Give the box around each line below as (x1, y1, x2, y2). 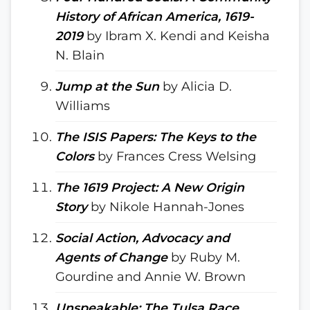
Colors (55, 149, 94, 163)
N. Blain (55, 48, 104, 62)
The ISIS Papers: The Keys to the (55, 129, 256, 144)
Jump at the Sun (55, 79, 159, 93)
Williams (55, 98, 110, 113)
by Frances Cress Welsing (94, 149, 256, 163)
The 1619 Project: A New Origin (55, 180, 244, 194)
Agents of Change (55, 250, 167, 264)
